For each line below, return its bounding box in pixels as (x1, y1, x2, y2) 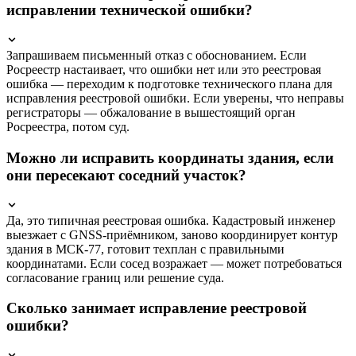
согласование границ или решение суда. (6, 270, 224, 284)
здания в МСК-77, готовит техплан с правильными (6, 242, 284, 256)
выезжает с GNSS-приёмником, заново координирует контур (6, 227, 338, 242)
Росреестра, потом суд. (6, 120, 130, 134)
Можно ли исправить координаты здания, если (6, 149, 334, 166)
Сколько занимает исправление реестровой (6, 300, 307, 317)
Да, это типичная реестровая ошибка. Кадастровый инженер (6, 213, 335, 227)
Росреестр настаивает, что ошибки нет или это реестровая (6, 63, 321, 77)
